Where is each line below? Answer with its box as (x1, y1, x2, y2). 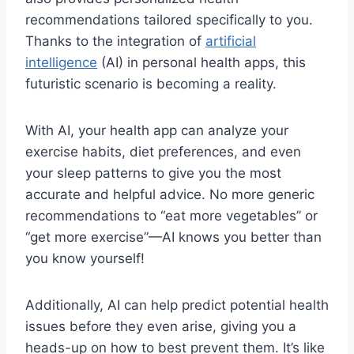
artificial (205, 32, 256, 49)
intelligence (25, 54, 97, 70)
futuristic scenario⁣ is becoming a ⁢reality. (25, 75, 277, 92)
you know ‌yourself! (25, 250, 145, 266)
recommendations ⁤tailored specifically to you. (25, 11, 313, 28)
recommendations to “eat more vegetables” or (25, 207, 318, 224)
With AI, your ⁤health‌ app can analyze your (25, 122, 288, 138)
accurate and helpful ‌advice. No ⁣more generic (25, 186, 314, 202)
